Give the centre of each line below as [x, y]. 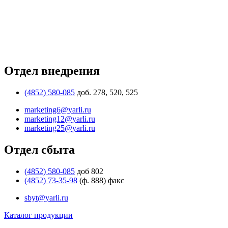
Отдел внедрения [52, 71]
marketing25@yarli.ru [60, 128]
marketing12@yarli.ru [60, 119]
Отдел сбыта [39, 150]
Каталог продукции [38, 215]
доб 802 [90, 172]
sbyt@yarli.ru [46, 198]
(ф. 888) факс [102, 181]
